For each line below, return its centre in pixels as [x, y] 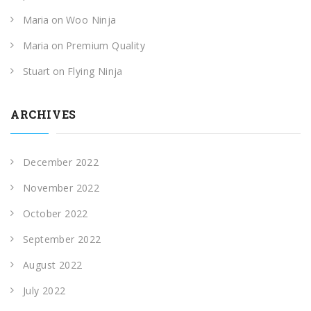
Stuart [36, 71]
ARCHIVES [43, 114]
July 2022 [44, 290]
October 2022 [56, 213]
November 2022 [61, 187]
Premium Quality [106, 45]
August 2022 [53, 264]
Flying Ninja [95, 71]
